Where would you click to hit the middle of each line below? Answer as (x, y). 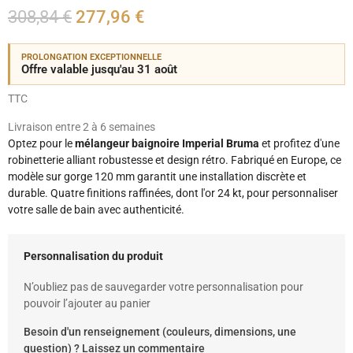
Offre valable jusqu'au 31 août (99, 70)
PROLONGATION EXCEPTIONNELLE (91, 58)
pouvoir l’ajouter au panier (87, 304)
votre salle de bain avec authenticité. (96, 210)
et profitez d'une (299, 144)
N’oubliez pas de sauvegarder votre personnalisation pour (163, 287)
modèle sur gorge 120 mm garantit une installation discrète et (157, 177)
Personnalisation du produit (93, 256)
